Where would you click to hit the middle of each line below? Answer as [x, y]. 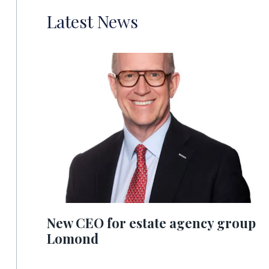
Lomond [73, 239]
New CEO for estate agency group [151, 223]
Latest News [92, 21]
